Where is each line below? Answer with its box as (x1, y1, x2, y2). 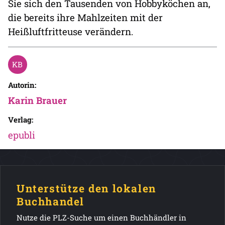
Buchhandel (17, 194, 84, 208)
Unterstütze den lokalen (17, 181, 156, 195)
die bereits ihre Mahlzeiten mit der (8, 11, 163, 24)
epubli (8, 128, 35, 141)
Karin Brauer (8, 93, 67, 106)
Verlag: (8, 114, 33, 125)
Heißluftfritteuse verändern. (8, 25, 134, 38)
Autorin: (8, 79, 36, 90)
